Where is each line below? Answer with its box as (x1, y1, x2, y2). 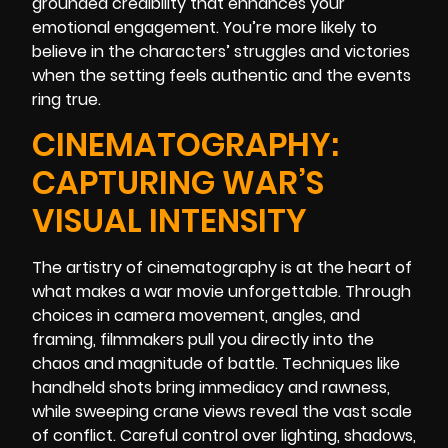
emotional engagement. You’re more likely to (32, 16, 377, 39)
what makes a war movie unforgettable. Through (32, 280, 411, 304)
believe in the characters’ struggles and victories (32, 40, 410, 63)
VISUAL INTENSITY (32, 198, 307, 244)
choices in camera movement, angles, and (32, 304, 360, 328)
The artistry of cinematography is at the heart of (32, 256, 412, 280)
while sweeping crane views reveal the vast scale (32, 400, 412, 424)
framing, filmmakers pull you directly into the (32, 328, 374, 352)
